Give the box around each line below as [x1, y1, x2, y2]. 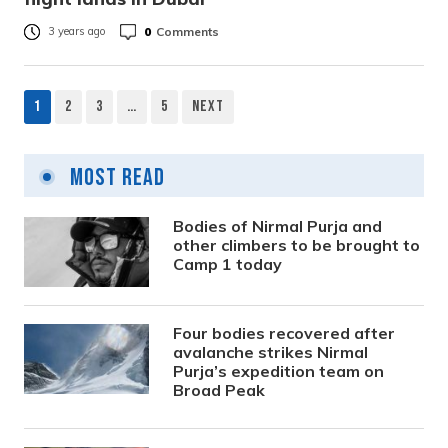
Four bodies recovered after [173, 323, 396, 343]
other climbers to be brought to [173, 235, 421, 255]
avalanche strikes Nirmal [173, 342, 369, 362]
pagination [24, 157, 133, 190]
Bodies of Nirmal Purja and [173, 216, 383, 236]
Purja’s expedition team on [173, 361, 385, 381]
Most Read [65, 163, 165, 192]
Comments [156, 23, 219, 39]
